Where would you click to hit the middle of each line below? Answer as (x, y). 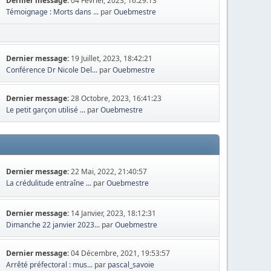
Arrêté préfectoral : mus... (50, 265)
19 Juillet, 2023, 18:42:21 (112, 58)
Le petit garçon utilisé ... (46, 110)
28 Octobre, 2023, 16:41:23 (116, 98)
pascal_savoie (131, 265)
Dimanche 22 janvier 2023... (53, 225)
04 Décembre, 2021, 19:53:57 (121, 253)
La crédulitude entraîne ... (49, 183)
